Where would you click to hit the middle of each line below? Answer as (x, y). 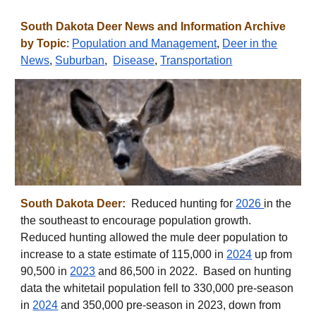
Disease (134, 60)
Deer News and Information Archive (190, 26)
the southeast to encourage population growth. (138, 220)
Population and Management (145, 43)
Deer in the (250, 43)
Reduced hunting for (182, 203)
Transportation (196, 60)
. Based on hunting (243, 271)
